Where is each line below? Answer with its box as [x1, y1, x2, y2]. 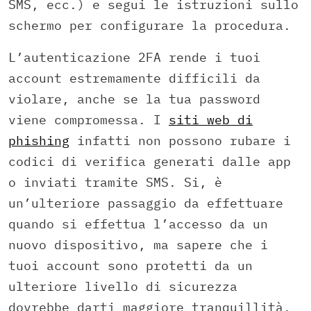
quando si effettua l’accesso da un [8, 216, 268, 233]
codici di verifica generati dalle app [8, 153, 291, 170]
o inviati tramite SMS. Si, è [8, 174, 222, 191]
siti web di [169, 112, 253, 128]
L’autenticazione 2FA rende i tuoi [8, 49, 260, 66]
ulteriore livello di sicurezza [8, 278, 237, 295]
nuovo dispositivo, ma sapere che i [8, 237, 268, 253]
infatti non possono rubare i [69, 133, 291, 149]
